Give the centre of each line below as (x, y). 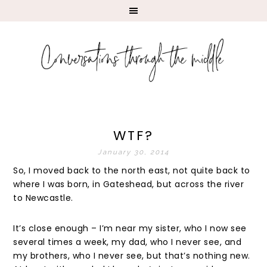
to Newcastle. (43, 198)
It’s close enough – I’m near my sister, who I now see (130, 228)
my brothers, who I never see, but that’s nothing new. (132, 256)
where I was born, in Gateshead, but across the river (129, 184)
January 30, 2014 (133, 152)
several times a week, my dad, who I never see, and (128, 242)
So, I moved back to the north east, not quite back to (132, 170)
